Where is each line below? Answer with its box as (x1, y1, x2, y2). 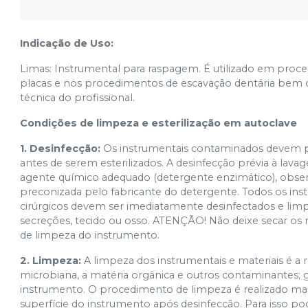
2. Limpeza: (20, 254, 85, 267)
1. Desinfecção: (20, 142, 104, 155)
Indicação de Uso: (20, 37, 114, 49)
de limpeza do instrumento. (20, 229, 160, 241)
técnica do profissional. (20, 91, 135, 104)
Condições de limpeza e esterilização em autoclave (20, 117, 298, 129)
